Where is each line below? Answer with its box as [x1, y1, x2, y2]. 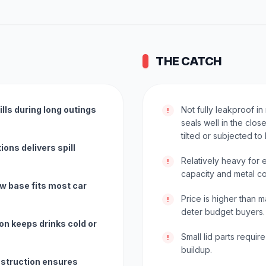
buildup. [181, 245, 212, 255]
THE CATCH [156, 54, 222, 68]
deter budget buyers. [181, 207, 265, 217]
